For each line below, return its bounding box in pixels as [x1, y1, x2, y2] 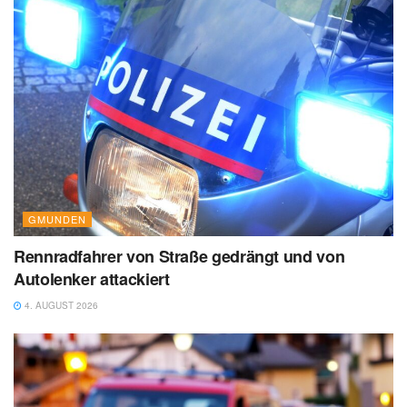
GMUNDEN [28, 211, 86, 226]
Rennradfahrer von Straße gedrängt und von [14, 243, 345, 268]
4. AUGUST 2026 [22, 298, 98, 312]
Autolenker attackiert [14, 266, 170, 291]
